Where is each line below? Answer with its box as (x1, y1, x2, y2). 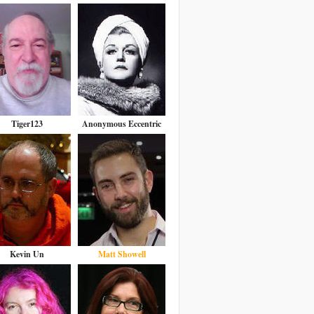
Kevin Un (10, 247, 44, 260)
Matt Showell (97, 247, 146, 260)
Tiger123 (11, 117, 43, 130)
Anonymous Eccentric (82, 117, 161, 130)
